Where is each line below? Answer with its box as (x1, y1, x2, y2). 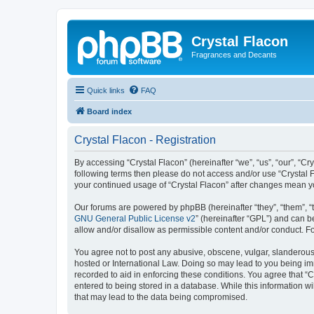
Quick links (87, 86, 125, 95)
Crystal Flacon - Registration (74, 133, 216, 146)
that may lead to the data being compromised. (74, 292, 247, 302)
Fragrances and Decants (191, 50, 277, 59)
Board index (87, 107, 132, 116)
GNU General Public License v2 (74, 213, 196, 224)
